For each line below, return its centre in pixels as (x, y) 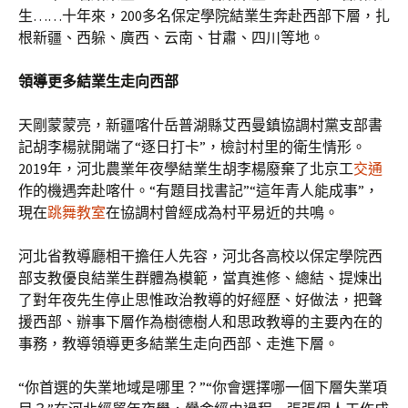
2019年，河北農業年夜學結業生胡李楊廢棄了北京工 (186, 168)
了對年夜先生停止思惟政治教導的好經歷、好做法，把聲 (200, 300)
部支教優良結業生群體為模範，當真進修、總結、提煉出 (200, 278)
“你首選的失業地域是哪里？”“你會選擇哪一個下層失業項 (203, 387)
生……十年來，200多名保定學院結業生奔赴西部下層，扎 (204, 15)
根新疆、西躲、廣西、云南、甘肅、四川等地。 (171, 37)
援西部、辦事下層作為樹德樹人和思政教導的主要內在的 (200, 321)
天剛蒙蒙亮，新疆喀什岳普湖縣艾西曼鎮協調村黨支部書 (200, 125)
